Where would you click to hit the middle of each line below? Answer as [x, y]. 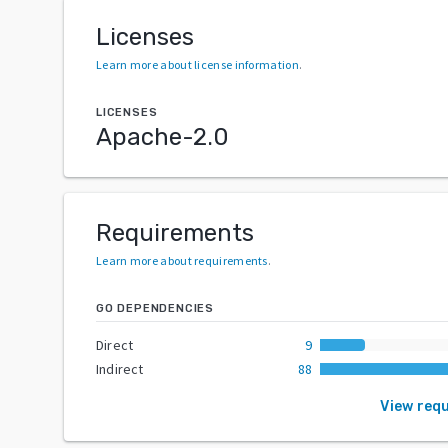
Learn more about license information [197, 64]
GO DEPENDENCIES [155, 308]
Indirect [120, 368]
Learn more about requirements [182, 260]
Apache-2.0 [162, 136]
